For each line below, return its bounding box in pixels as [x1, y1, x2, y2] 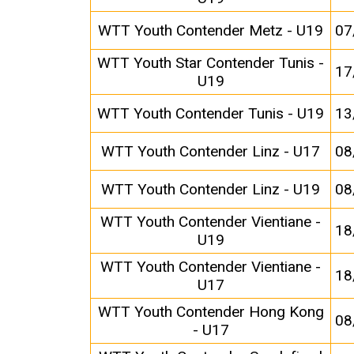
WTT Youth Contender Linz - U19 [101, 180, 321, 199]
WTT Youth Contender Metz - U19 [98, 21, 324, 40]
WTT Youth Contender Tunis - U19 [97, 104, 325, 123]
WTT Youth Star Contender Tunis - [97, 54, 325, 73]
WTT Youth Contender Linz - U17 [101, 142, 321, 161]
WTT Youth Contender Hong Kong [97, 303, 324, 322]
